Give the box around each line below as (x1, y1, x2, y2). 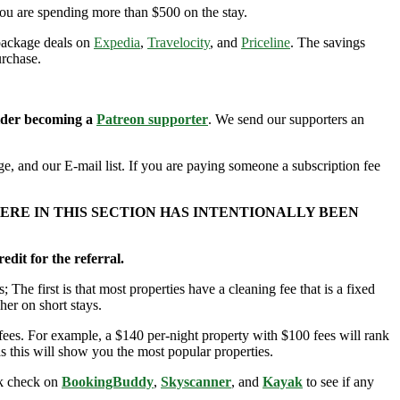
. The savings (290, 35, 365, 51)
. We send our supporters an (208, 112, 364, 128)
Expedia (94, 35, 140, 51)
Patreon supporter (96, 112, 208, 128)
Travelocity (147, 35, 210, 51)
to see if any (303, 374, 374, 390)
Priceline (241, 35, 290, 51)
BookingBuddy (62, 374, 154, 390)
